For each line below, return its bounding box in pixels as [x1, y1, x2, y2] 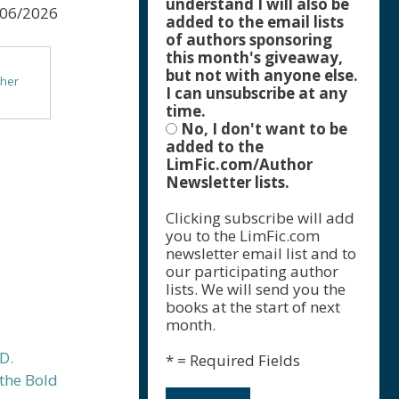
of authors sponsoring [166, 29, 332, 50]
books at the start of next [166, 297, 340, 317]
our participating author [166, 261, 338, 281]
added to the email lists [166, 12, 344, 32]
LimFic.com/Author [166, 154, 313, 175]
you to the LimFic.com [166, 225, 320, 246]
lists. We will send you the [166, 279, 346, 299]
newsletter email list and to [166, 243, 356, 264]
